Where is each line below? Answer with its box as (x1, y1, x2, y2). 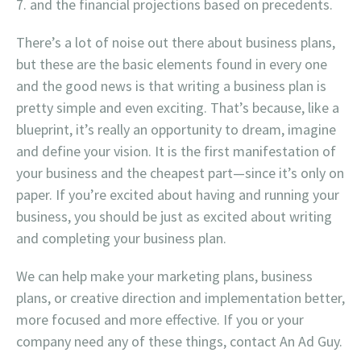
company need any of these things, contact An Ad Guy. (16, 332, 342, 351)
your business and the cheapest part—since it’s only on (16, 164, 344, 182)
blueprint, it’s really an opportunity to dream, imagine (16, 120, 336, 139)
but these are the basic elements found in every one (16, 55, 327, 73)
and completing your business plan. (16, 229, 226, 247)
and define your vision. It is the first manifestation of (16, 142, 336, 160)
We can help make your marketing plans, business (16, 267, 313, 285)
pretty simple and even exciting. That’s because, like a (16, 98, 339, 117)
